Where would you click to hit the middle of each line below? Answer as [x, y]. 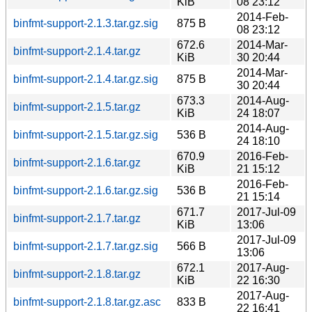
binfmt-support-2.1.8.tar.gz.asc [87, 302]
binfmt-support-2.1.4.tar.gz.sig [86, 79]
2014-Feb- [263, 17]
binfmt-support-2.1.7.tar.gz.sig [86, 246]
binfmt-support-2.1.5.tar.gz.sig [86, 134]
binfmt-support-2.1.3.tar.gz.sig [86, 23]
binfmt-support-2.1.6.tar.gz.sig [86, 190]
